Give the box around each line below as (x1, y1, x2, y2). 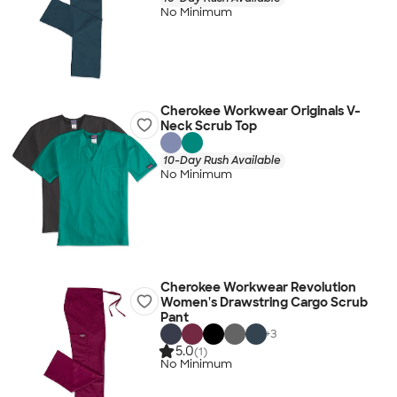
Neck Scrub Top (160, 118, 257, 134)
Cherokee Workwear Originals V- (160, 103, 361, 119)
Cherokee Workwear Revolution (160, 279, 356, 295)
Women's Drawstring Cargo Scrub (160, 294, 368, 310)
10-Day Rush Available (162, 152, 281, 167)
